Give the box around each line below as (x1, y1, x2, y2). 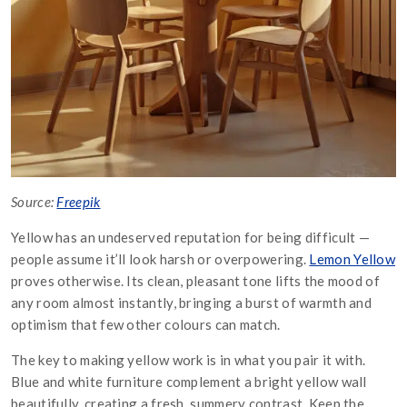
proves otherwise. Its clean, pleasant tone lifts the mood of (11, 272, 380, 289)
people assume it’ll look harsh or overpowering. (11, 250, 310, 267)
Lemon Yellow (309, 250, 396, 267)
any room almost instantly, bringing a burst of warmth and (11, 293, 372, 311)
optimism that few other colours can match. (11, 315, 281, 333)
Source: (11, 193, 57, 210)
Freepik (56, 193, 101, 210)
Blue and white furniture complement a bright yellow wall (11, 372, 367, 390)
